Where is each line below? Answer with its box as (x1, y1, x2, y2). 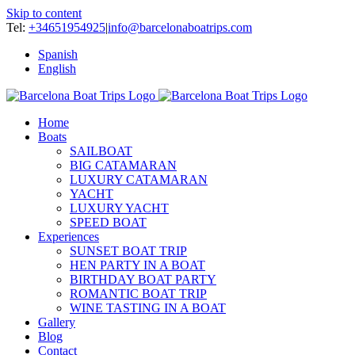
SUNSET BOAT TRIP (70, 244, 187, 258)
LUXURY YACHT (70, 201, 169, 215)
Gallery (38, 315, 75, 329)
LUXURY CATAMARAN (70, 173, 208, 186)
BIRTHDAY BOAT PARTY (70, 273, 216, 286)
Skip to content (6, 6, 82, 20)
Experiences (38, 230, 99, 243)
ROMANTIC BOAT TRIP (70, 287, 207, 300)
